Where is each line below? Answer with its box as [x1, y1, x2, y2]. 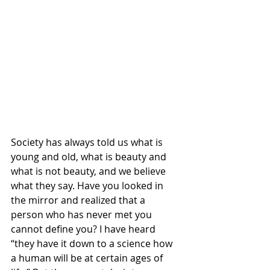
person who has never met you [11, 208, 154, 221]
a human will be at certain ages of [11, 251, 165, 265]
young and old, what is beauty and [11, 150, 169, 163]
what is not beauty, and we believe [11, 165, 168, 178]
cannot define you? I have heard [11, 222, 158, 236]
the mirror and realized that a [11, 193, 148, 207]
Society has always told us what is [11, 136, 165, 149]
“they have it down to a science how [11, 237, 175, 250]
